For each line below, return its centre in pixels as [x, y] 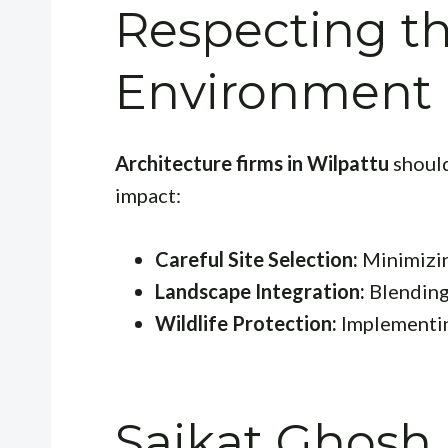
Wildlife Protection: [246, 322]
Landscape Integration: [260, 290]
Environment [273, 91]
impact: [148, 194]
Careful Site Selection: [256, 258]
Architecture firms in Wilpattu [252, 162]
